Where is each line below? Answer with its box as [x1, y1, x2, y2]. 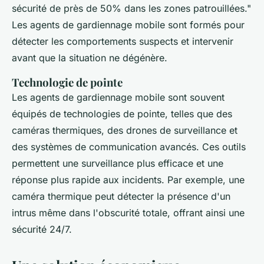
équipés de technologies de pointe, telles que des [12, 107, 232, 120]
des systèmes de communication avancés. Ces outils [12, 140, 246, 153]
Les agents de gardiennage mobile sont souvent [12, 91, 225, 103]
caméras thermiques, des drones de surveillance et [12, 124, 237, 136]
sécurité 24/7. [12, 223, 72, 235]
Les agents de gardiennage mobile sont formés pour [12, 18, 245, 31]
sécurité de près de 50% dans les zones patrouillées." [12, 2, 251, 14]
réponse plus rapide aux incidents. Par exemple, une [12, 173, 245, 186]
